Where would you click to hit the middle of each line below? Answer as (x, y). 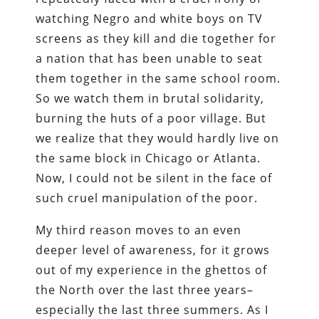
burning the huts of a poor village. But (151, 118)
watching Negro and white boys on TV (150, 18)
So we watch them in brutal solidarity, (150, 98)
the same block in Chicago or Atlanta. (148, 158)
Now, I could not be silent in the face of (154, 178)
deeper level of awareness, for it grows (153, 250)
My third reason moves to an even (139, 230)
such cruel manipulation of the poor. (147, 198)
